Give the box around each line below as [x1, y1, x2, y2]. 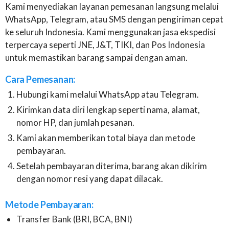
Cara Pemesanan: [5, 74, 76, 85]
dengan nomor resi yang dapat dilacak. [16, 173, 164, 185]
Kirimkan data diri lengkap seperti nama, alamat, [16, 104, 200, 116]
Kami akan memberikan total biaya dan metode [16, 132, 196, 144]
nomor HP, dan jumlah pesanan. [16, 117, 135, 128]
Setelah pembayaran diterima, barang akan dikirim [16, 161, 208, 172]
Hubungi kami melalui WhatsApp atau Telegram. [16, 89, 199, 100]
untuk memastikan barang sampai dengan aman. [5, 52, 188, 63]
